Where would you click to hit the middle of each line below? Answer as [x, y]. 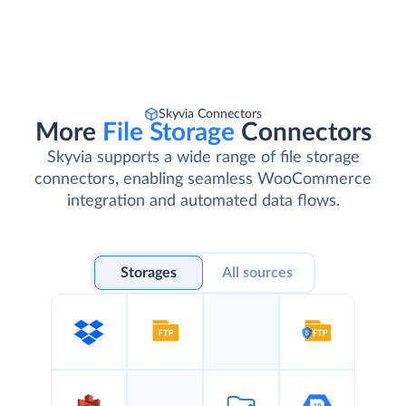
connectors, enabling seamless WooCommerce [203, 180]
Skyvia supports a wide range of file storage [203, 158]
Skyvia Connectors [210, 115]
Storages [149, 273]
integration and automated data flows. [203, 202]
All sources [257, 273]
